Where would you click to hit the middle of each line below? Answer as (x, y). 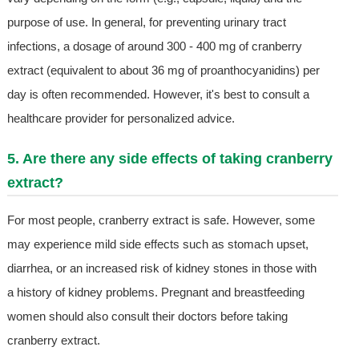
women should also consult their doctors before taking (147, 317)
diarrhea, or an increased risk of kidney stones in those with (161, 268)
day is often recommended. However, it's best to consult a (158, 95)
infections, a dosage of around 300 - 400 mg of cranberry (154, 46)
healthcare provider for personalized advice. (121, 119)
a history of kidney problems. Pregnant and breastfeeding (155, 292)
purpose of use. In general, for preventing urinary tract (146, 22)
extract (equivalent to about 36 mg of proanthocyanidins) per (163, 71)
